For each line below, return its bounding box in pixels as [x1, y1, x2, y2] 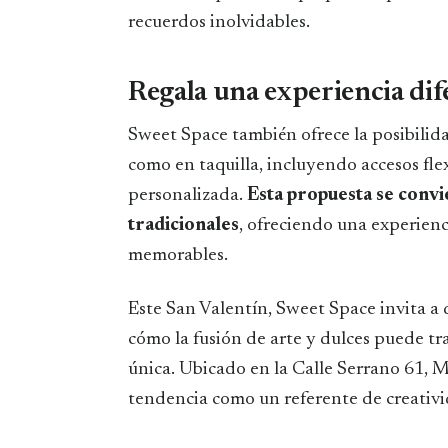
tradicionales [128, 216, 239, 236]
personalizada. [128, 186, 247, 206]
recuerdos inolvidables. [128, 13, 310, 33]
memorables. [128, 246, 228, 266]
